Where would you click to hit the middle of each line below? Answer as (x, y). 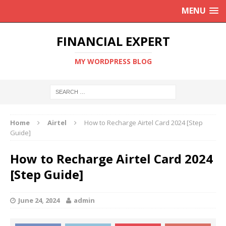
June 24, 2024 (39, 200)
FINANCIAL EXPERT (113, 41)
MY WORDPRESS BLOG (113, 61)
